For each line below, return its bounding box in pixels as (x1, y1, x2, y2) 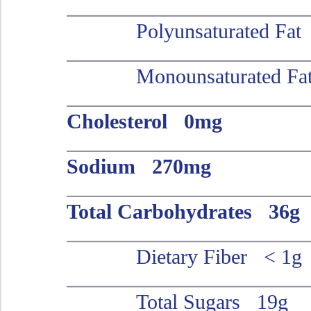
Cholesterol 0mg (66, 109, 222, 133)
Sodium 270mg (66, 154, 211, 178)
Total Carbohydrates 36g (66, 199, 300, 223)
